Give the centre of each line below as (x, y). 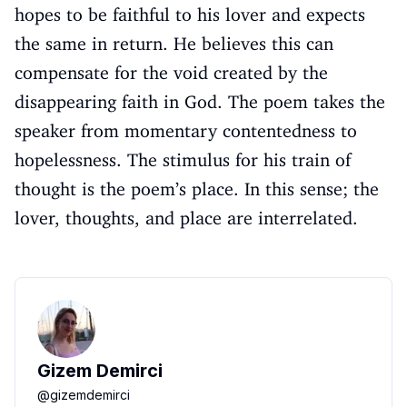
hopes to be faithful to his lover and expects (190, 15)
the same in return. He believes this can (174, 44)
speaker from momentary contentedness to (186, 131)
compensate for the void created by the (171, 73)
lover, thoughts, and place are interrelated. (186, 218)
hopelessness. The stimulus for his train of (183, 160)
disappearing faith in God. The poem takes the (200, 102)
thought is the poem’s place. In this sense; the (197, 189)
